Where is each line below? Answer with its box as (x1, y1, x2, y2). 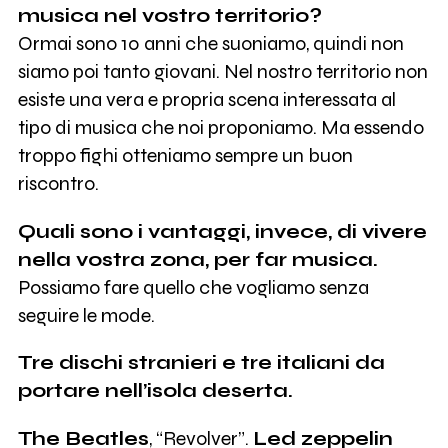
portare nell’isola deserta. (17, 379, 293, 403)
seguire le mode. (17, 303, 155, 327)
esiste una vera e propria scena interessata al (17, 87, 396, 111)
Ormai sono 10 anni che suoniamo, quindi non (17, 31, 404, 55)
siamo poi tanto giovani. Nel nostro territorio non (17, 59, 428, 83)
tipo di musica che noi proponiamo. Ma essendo (17, 115, 424, 139)
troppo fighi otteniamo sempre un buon (17, 143, 353, 167)
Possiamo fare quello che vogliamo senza (17, 275, 369, 299)
